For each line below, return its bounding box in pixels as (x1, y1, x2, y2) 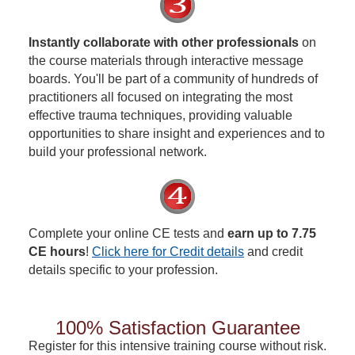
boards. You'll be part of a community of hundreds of (29, 72, 318, 86)
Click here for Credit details (92, 245, 244, 258)
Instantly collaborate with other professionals (29, 36, 299, 49)
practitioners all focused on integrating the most (29, 90, 292, 104)
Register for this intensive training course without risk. (29, 339, 326, 353)
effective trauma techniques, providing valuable (29, 109, 292, 122)
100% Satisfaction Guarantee (55, 317, 300, 338)
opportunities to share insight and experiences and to (29, 127, 325, 140)
